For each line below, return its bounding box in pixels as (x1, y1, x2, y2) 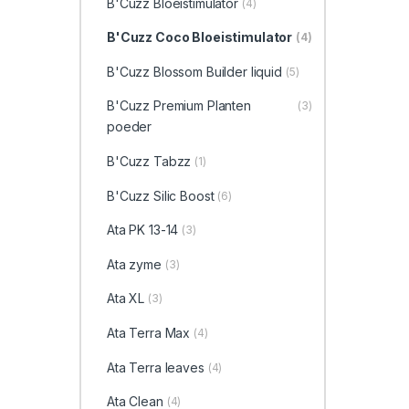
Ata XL (106, 290, 145, 307)
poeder (106, 119, 152, 135)
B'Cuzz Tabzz (106, 153, 192, 170)
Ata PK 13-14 (106, 222, 179, 238)
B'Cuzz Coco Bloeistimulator (106, 29, 293, 46)
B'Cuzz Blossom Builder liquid (106, 63, 282, 79)
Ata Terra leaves (106, 359, 204, 375)
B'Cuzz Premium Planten (106, 98, 251, 114)
